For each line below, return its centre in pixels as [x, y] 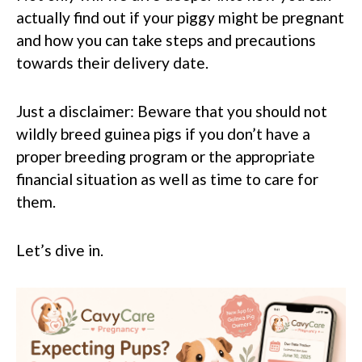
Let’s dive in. [60, 250]
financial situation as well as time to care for [167, 179]
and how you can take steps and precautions [166, 40]
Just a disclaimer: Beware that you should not [172, 111]
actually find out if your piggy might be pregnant [180, 17]
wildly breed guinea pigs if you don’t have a [163, 134]
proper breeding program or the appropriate [166, 156]
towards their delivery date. [112, 63]
